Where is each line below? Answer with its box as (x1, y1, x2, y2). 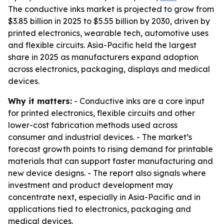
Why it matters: (8, 96, 72, 106)
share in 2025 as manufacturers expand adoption (8, 52, 198, 62)
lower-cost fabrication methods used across (8, 120, 177, 130)
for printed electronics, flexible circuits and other (8, 108, 195, 118)
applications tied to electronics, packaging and (8, 204, 191, 214)
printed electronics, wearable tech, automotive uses (8, 28, 208, 38)
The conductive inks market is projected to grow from (8, 4, 214, 14)
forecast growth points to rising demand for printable (8, 144, 213, 154)
